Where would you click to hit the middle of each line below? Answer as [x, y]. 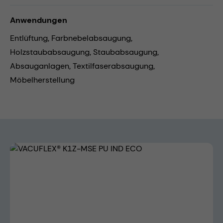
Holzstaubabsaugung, [52, 52]
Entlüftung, [31, 38]
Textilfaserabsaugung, [114, 66]
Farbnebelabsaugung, [92, 38]
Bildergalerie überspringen [59, 148]
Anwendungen [39, 20]
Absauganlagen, [41, 66]
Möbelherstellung [42, 80]
